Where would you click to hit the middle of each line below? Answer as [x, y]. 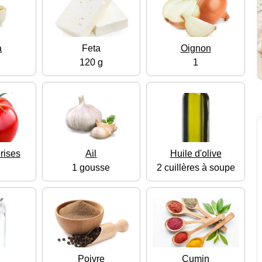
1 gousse [91, 168]
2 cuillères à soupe [196, 168]
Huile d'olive [196, 154]
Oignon [196, 49]
